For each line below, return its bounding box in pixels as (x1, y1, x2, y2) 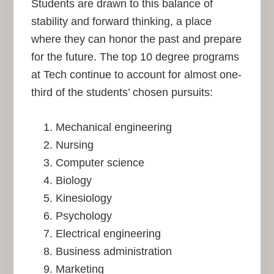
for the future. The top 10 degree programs (31, 50, 239, 63)
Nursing (55, 138, 94, 151)
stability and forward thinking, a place (31, 15, 212, 28)
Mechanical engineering (55, 120, 172, 133)
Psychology (55, 209, 112, 222)
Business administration (55, 245, 172, 257)
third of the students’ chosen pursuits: (31, 86, 213, 98)
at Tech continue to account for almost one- (31, 68, 242, 81)
